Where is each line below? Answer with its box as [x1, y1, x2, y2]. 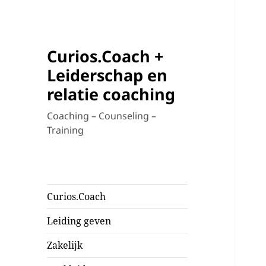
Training [47, 123, 84, 137]
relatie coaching [47, 83, 176, 106]
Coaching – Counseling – [47, 109, 157, 123]
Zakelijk [47, 239, 83, 252]
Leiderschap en [47, 64, 168, 87]
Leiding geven [47, 214, 112, 228]
